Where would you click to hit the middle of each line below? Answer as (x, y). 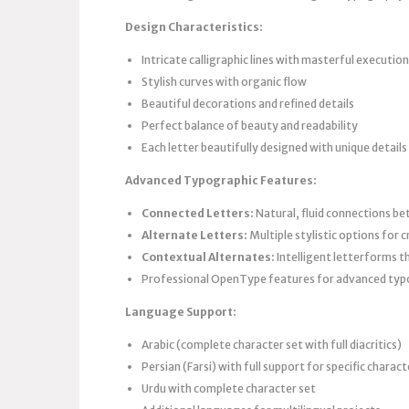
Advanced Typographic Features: (221, 180)
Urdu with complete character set (229, 388)
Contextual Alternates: (208, 257)
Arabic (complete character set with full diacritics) (272, 344)
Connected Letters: (198, 213)
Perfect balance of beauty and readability (250, 125)
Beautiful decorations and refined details (248, 103)
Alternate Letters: (194, 235)
